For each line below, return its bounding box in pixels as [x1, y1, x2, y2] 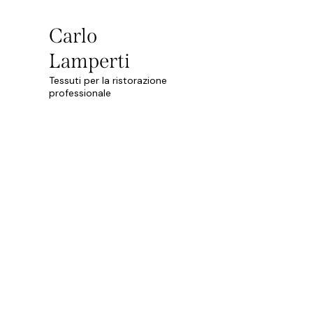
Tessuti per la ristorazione [49, 73, 167, 87]
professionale [49, 86, 111, 99]
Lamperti [49, 48, 130, 73]
